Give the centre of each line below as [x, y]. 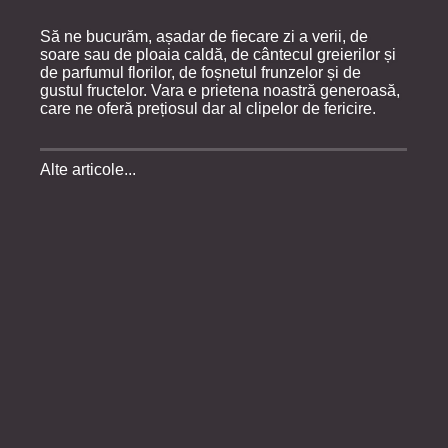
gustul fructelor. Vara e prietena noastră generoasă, [220, 90]
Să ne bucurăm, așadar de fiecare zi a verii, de [204, 36]
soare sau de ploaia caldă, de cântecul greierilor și [218, 54]
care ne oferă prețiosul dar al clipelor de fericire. [208, 108]
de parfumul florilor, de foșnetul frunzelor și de [200, 72]
